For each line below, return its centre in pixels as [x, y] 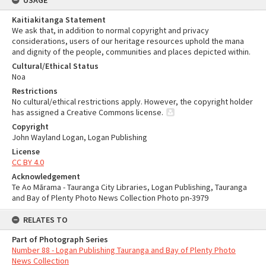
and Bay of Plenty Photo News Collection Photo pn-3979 [110, 198]
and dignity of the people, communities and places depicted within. [131, 52]
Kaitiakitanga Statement [59, 20]
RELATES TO [45, 220]
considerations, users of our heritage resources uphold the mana [128, 41]
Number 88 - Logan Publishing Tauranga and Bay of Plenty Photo [124, 250]
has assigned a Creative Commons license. [88, 112]
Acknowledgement [46, 176]
